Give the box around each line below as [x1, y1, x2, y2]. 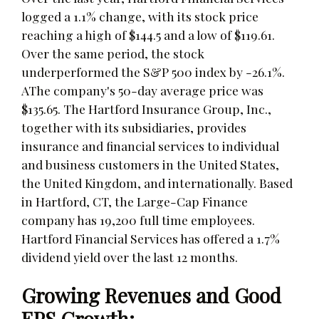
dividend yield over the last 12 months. [21, 248, 238, 265]
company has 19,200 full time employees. [21, 211, 255, 228]
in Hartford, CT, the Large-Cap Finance [21, 192, 248, 209]
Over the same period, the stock [21, 44, 204, 61]
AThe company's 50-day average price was [21, 81, 263, 98]
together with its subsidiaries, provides [21, 118, 246, 135]
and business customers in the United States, [21, 155, 279, 172]
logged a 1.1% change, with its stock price [21, 7, 258, 24]
